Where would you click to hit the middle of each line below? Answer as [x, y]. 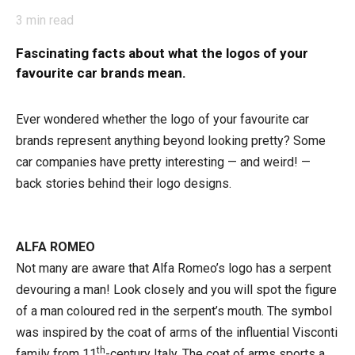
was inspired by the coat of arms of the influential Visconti [177, 332]
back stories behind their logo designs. [124, 183]
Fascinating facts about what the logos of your [162, 53]
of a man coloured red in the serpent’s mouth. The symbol [174, 311]
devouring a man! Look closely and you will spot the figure [176, 289]
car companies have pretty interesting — [128, 162]
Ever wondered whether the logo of [115, 119]
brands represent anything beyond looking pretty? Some [171, 140]
